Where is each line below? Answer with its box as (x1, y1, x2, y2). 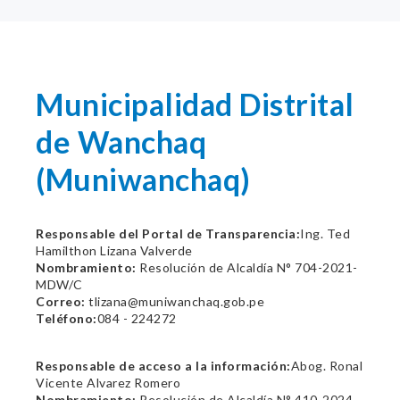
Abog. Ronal (290, 358, 362, 373)
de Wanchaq (36, 123, 206, 160)
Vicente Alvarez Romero (36, 375, 180, 390)
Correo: (36, 294, 86, 309)
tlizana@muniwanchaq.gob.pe (85, 294, 264, 309)
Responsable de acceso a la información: (36, 358, 291, 373)
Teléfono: (36, 311, 97, 326)
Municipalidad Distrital (36, 86, 354, 122)
